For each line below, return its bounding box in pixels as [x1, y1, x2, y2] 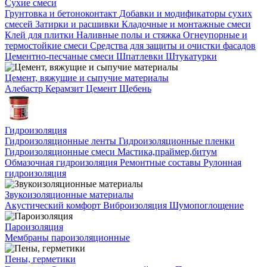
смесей [5, 19, 35, 30]
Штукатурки [166, 51, 217, 62]
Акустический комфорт [5, 200, 103, 211]
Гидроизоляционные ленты [5, 136, 119, 147]
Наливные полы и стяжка [76, 30, 183, 41]
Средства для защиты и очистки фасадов [90, 41, 256, 51]
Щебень [119, 83, 151, 94]
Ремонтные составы [120, 157, 203, 168]
